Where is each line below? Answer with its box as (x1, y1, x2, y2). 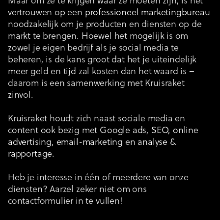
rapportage (8, 149, 53, 160)
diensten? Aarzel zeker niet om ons (8, 184, 147, 195)
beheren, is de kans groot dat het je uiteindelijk (8, 55, 197, 65)
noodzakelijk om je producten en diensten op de (8, 19, 202, 30)
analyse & (137, 137, 176, 148)
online (173, 125, 198, 136)
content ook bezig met (8, 125, 100, 136)
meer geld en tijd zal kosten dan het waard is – (8, 66, 194, 77)
